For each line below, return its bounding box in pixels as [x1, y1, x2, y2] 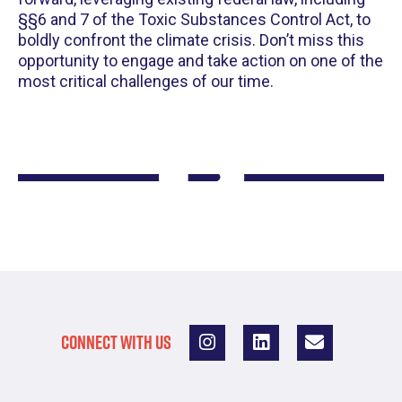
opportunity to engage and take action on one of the [18, 50, 383, 70]
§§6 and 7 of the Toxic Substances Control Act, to [18, 9, 371, 29]
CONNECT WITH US [60, 329, 171, 356]
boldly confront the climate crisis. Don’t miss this [18, 30, 364, 49]
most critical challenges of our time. [18, 71, 274, 91]
